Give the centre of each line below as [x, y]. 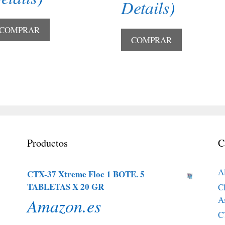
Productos [47, 143]
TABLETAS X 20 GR [65, 187]
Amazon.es [64, 206]
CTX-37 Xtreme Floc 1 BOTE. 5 [86, 174]
